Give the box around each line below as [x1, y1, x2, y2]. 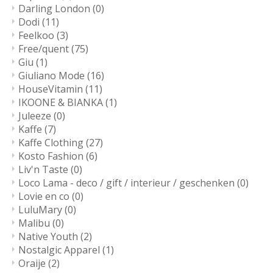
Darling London [18, 2, 93, 16]
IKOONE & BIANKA [18, 96, 105, 110]
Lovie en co [18, 190, 72, 204]
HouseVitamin [18, 82, 85, 96]
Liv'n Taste [18, 163, 71, 177]
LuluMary [18, 203, 65, 217]
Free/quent [18, 42, 71, 56]
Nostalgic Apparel [18, 243, 102, 257]
